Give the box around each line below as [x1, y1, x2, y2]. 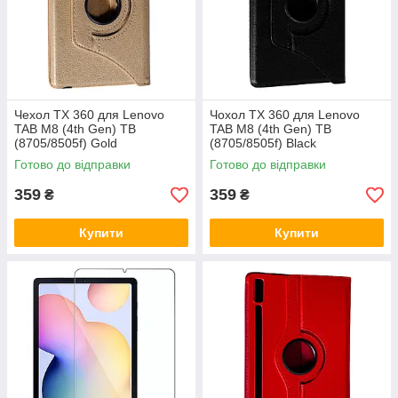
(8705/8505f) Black [210, 136, 316, 151]
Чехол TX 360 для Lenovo [14, 107, 164, 123]
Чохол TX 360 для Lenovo [210, 107, 360, 123]
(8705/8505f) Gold [14, 136, 117, 151]
